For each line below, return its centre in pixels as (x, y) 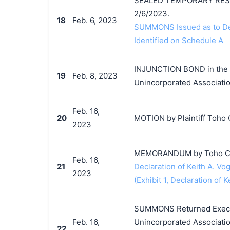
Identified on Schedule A (178, 40)
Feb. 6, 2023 (94, 20)
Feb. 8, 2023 (95, 76)
